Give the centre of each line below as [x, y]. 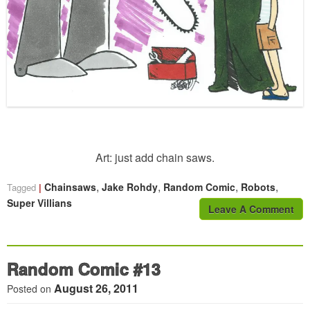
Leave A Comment [251, 209]
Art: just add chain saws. [155, 158]
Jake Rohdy [130, 187]
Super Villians [39, 203]
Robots [258, 187]
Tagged [23, 188]
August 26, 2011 [96, 289]
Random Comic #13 [84, 269]
